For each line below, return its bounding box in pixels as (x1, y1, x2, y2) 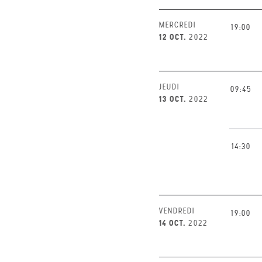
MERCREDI (159, 20, 196, 30)
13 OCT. (159, 94, 187, 104)
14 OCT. (159, 218, 186, 228)
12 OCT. (159, 32, 187, 42)
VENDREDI (159, 206, 195, 216)
